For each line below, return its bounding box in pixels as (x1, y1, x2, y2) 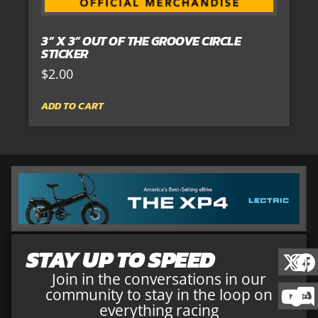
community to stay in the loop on (45, 285, 273, 305)
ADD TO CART (41, 97, 104, 114)
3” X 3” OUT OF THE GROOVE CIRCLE (41, 31, 241, 51)
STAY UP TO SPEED (26, 243, 215, 278)
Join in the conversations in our (52, 269, 266, 290)
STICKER (41, 44, 88, 64)
